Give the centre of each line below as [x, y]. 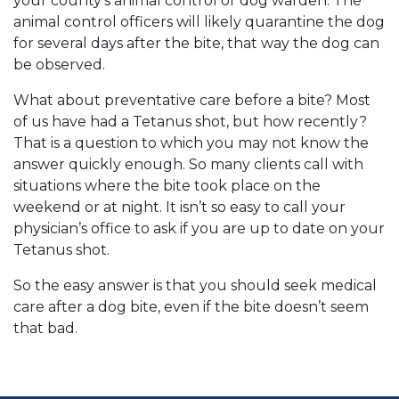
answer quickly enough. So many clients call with [188, 164]
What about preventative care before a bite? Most [192, 100]
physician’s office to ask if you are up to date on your [199, 228]
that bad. [45, 328]
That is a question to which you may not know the [191, 143]
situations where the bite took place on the [167, 186]
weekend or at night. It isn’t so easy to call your [179, 207]
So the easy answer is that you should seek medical [195, 285]
